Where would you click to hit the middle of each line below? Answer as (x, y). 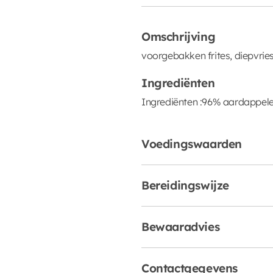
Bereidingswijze (185, 185)
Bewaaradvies (181, 226)
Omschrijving (179, 36)
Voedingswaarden (192, 144)
